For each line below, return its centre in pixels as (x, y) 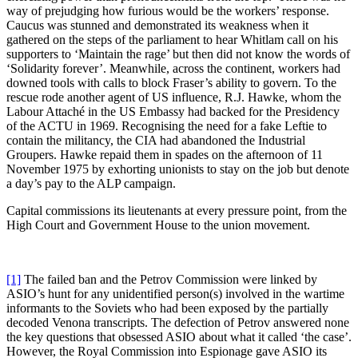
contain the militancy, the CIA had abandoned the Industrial (156, 141)
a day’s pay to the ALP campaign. (91, 184)
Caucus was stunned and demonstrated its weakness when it (157, 26)
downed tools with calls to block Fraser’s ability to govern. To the (171, 83)
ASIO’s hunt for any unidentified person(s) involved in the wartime (175, 294)
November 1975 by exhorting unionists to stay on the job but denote (178, 169)
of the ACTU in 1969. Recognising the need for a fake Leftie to (167, 126)
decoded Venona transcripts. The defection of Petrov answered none (178, 323)
